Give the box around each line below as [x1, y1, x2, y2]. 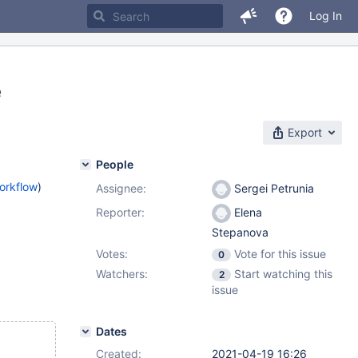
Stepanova [212, 225, 268, 240]
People [96, 157, 133, 171]
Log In [309, 9, 342, 22]
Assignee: [96, 181, 146, 195]
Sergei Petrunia [231, 181, 314, 195]
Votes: [96, 247, 128, 261]
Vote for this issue [234, 247, 326, 261]
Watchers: [96, 267, 148, 280]
